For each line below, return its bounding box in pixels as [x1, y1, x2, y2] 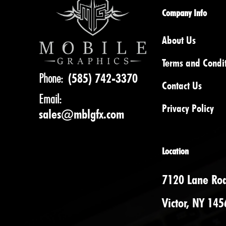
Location [162, 146, 189, 156]
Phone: [39, 71, 68, 86]
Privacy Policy [162, 102, 214, 115]
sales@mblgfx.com [39, 106, 124, 122]
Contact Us [162, 79, 202, 92]
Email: [39, 91, 62, 107]
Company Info [162, 8, 207, 18]
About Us [162, 34, 196, 46]
